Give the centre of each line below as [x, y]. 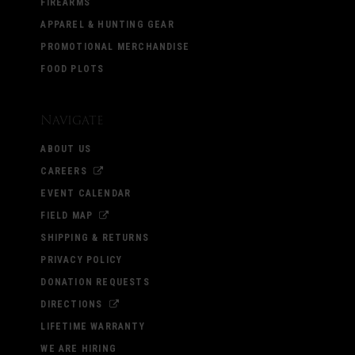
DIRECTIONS [72, 304]
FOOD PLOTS [73, 69]
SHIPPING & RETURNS [95, 237]
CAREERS [64, 171]
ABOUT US [66, 149]
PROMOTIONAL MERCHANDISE [115, 46]
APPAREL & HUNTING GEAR [107, 24]
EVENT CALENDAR [86, 193]
